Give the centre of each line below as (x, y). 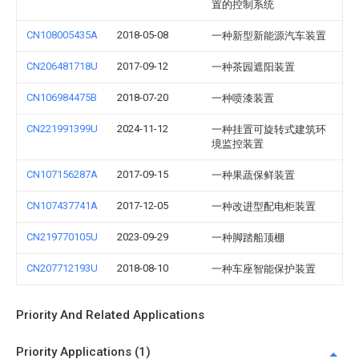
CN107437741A (62, 206)
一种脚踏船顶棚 (248, 238)
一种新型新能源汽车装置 (269, 36)
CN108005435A (62, 35)
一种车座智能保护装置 (264, 269)
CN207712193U (62, 268)
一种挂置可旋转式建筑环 (269, 129)
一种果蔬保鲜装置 (253, 175)
